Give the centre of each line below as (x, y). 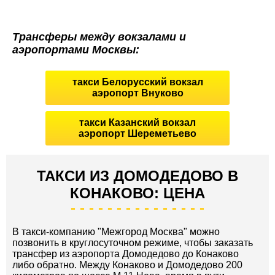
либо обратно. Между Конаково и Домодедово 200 (127, 265)
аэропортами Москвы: (76, 49)
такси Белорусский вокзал (137, 82)
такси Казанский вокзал (137, 122)
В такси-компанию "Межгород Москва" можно (116, 231)
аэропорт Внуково (137, 93)
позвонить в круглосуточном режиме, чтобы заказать (133, 242)
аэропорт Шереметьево (137, 133)
